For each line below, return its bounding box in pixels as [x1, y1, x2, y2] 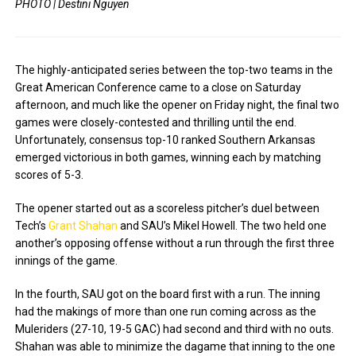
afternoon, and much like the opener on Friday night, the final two [15, 99, 340, 112]
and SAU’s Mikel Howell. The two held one [118, 219, 327, 233]
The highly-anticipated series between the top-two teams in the [15, 64, 334, 77]
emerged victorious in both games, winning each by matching [15, 151, 322, 164]
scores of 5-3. [15, 168, 84, 182]
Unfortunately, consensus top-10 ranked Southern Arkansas [15, 133, 316, 147]
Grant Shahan [48, 219, 118, 233]
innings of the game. [15, 254, 118, 268]
